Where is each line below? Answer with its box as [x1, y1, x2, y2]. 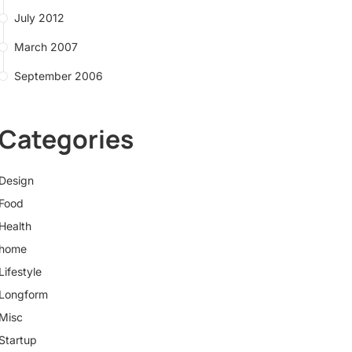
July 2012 [13, 11, 64, 24]
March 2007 [13, 40, 78, 53]
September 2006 [13, 69, 103, 82]
